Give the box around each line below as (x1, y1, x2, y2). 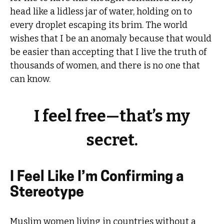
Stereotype (10, 186, 84, 200)
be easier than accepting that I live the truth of (10, 46, 207, 57)
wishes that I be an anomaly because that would (10, 32, 212, 44)
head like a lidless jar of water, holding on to (10, 5, 192, 17)
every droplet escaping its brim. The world (10, 19, 188, 30)
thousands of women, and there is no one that (10, 59, 200, 71)
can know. (10, 73, 51, 84)
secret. (86, 130, 138, 149)
